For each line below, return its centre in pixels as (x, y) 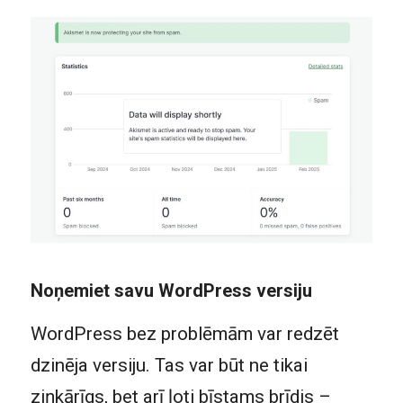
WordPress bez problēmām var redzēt (184, 333)
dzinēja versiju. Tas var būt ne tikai (169, 365)
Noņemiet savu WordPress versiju (171, 291)
